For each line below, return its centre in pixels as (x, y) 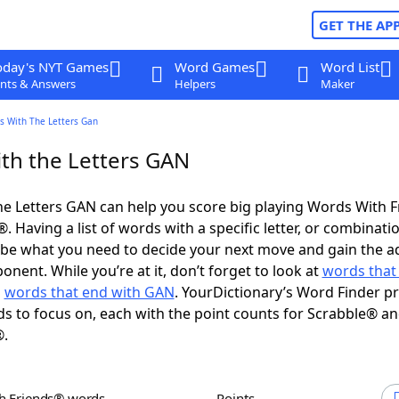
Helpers (195, 84)
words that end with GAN (89, 292)
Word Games (214, 67)
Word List (350, 67)
